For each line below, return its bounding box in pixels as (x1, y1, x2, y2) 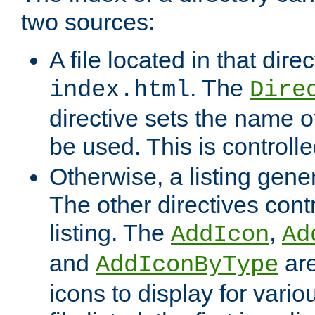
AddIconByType (96, 252, 278, 279)
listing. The (49, 219, 171, 247)
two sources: (21, 8, 155, 36)
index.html (49, 77, 190, 104)
